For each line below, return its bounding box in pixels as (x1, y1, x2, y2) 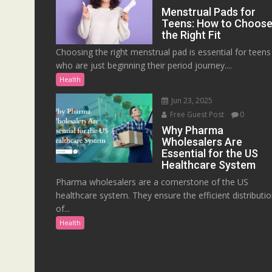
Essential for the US (161, 147, 259, 160)
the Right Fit (161, 29, 222, 42)
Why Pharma (161, 124, 224, 137)
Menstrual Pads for (161, 5, 256, 19)
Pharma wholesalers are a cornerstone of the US (56, 176, 248, 188)
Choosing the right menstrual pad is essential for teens (56, 46, 271, 58)
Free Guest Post (168, 109, 225, 120)
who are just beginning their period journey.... (56, 59, 232, 72)
